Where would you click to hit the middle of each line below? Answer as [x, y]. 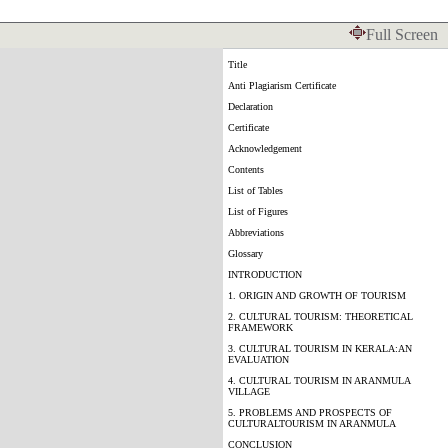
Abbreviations [256, 232]
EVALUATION [258, 359]
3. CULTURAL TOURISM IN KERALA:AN [320, 348]
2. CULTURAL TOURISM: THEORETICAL [320, 316]
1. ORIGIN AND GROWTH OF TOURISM [317, 295]
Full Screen [402, 34]
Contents [246, 169]
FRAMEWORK [260, 327]
